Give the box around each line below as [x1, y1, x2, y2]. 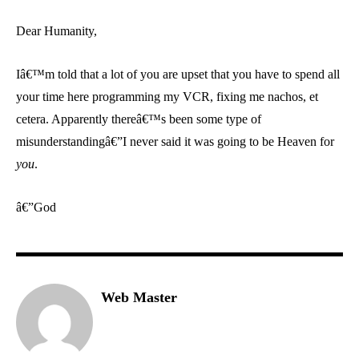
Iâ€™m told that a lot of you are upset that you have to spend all [16, 67, 340, 81]
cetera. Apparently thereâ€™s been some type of [16, 111, 261, 126]
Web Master [101, 288, 177, 305]
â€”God [16, 200, 56, 214]
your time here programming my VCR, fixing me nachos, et [16, 89, 318, 103]
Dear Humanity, [16, 23, 97, 38]
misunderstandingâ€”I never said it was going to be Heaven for [16, 134, 334, 148]
